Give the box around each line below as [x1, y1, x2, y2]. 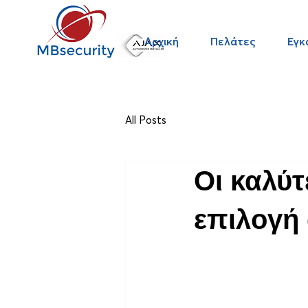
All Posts [125, 113, 166, 126]
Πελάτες [210, 34, 256, 48]
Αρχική [144, 34, 179, 48]
